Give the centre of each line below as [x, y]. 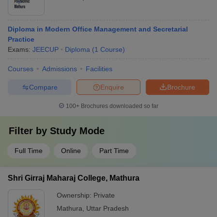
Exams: [20, 49]
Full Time [29, 151]
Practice [21, 39]
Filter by [29, 131]
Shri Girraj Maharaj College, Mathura [74, 178]
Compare [43, 87]
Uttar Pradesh [108, 208]
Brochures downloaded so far [119, 106]
